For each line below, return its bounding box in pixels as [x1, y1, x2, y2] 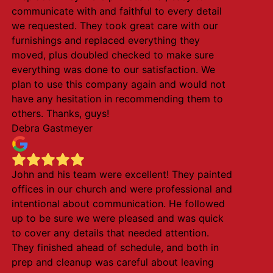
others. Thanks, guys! [11, 107, 109, 119]
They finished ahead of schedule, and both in [11, 241, 219, 253]
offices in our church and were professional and [11, 183, 232, 195]
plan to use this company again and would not [11, 78, 225, 90]
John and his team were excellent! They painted [11, 168, 232, 180]
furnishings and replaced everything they [11, 34, 200, 46]
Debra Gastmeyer [11, 122, 93, 134]
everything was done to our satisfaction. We [11, 63, 215, 76]
